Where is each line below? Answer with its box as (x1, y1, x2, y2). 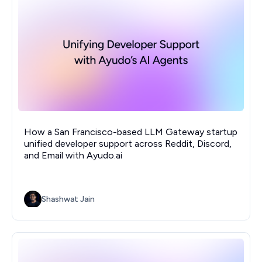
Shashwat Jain (42, 194, 95, 205)
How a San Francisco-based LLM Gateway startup (24, 126, 237, 138)
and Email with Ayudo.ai (24, 150, 122, 161)
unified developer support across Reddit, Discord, (24, 138, 232, 150)
